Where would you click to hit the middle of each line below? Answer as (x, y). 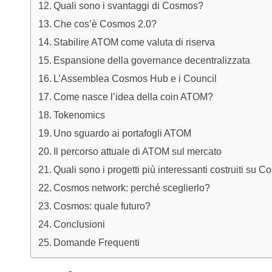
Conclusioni (80, 224)
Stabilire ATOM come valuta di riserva (134, 42)
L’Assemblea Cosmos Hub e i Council (135, 79)
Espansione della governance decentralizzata (152, 60)
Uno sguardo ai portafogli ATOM (123, 133)
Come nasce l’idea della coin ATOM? (134, 97)
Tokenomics (80, 115)
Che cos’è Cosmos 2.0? (105, 24)
